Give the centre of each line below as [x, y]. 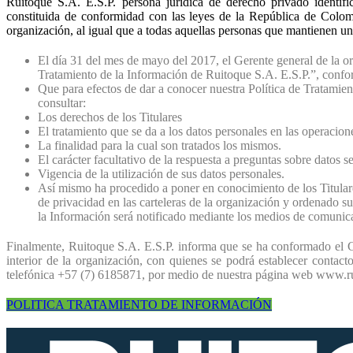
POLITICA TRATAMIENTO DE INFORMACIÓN [139, 304]
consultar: [62, 102]
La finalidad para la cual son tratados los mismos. [160, 145]
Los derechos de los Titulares [110, 117]
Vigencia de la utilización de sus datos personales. [161, 173]
